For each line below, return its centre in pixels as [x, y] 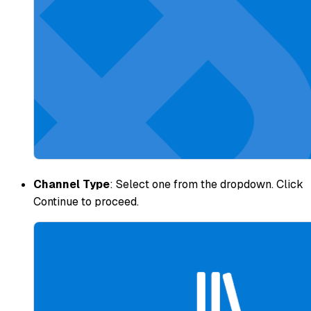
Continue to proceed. [86, 202]
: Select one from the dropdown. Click [207, 185]
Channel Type [72, 185]
